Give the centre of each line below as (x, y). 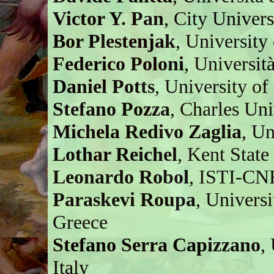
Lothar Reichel (115, 154)
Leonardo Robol (121, 176)
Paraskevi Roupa (124, 199)
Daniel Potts (104, 86)
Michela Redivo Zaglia (147, 131)
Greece (80, 222)
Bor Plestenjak (114, 41)
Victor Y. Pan (109, 18)
